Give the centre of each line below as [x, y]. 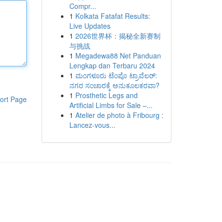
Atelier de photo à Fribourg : [119, 115]
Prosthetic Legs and [106, 95]
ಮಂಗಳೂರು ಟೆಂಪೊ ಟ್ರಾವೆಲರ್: [116, 75]
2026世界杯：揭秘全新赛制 [118, 36]
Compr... [83, 6]
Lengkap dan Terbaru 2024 [112, 65]
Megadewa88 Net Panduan [118, 55]
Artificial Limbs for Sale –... [111, 105]
